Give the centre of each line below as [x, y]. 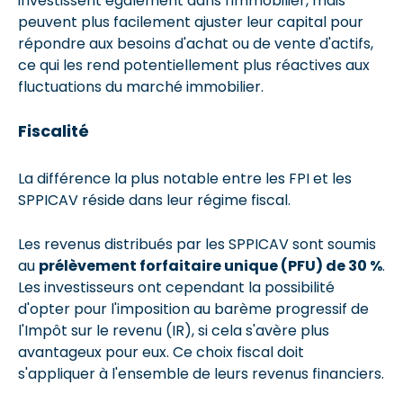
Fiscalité [55, 130]
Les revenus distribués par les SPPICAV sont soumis [197, 244]
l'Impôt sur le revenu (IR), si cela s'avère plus [174, 330]
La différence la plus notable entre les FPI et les [185, 178]
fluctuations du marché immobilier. [141, 86]
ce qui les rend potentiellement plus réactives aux [194, 65]
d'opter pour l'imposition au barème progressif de [193, 309]
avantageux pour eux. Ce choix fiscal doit [161, 352]
